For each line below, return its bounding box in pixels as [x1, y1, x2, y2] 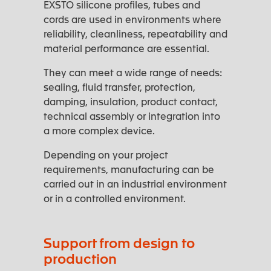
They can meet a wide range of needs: [44, 65, 222, 79]
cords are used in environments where [44, 12, 221, 26]
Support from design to [44, 233, 195, 252]
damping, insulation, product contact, [44, 94, 218, 108]
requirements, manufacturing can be [44, 162, 214, 176]
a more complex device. [44, 123, 155, 137]
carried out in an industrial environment [44, 177, 227, 191]
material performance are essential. [44, 41, 209, 55]
